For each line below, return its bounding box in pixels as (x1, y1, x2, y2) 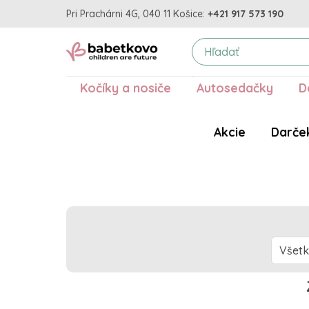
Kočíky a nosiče (79, 80, 171, 96)
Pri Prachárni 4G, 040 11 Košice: (66, 7, 205, 20)
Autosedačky (196, 80, 273, 96)
